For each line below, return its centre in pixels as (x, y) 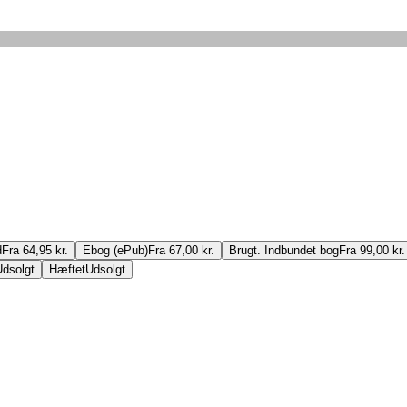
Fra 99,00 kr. (372, 251)
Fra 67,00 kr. (181, 251)
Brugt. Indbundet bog (284, 251)
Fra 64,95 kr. (35, 251)
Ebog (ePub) (115, 251)
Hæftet (67, 270)
